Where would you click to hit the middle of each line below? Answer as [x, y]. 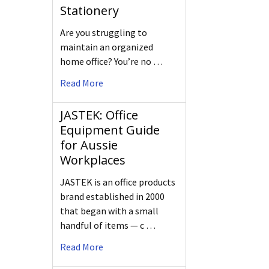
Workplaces [93, 160]
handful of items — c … [108, 225]
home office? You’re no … [111, 62]
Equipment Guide [110, 130]
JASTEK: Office [99, 115]
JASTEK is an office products [118, 182]
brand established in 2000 [112, 197]
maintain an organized [107, 47]
